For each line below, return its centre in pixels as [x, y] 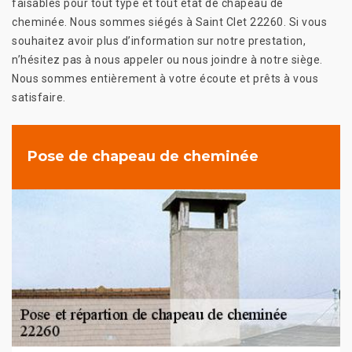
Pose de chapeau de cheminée [143, 157]
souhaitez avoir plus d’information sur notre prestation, [159, 40]
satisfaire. [39, 97]
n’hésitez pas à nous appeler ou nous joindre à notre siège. [167, 59]
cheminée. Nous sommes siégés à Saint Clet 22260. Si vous [169, 22]
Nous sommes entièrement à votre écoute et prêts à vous [165, 78]
